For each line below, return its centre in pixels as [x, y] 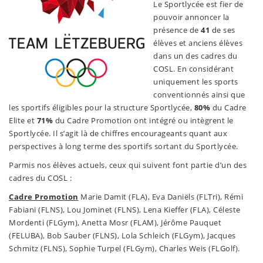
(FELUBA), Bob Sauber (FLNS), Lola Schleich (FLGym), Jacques [122, 236]
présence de [177, 30]
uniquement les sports [196, 82]
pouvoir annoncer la [191, 17]
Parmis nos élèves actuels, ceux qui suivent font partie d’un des [128, 165]
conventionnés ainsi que [199, 95]
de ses [222, 30]
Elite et [23, 121]
